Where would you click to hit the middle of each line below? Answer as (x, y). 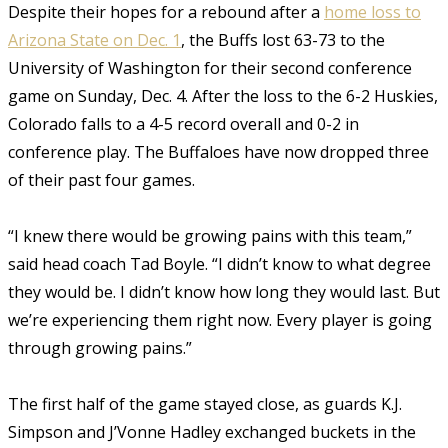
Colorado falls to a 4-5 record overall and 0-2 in (183, 123)
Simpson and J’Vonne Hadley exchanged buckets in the (212, 431)
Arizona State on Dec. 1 (94, 39)
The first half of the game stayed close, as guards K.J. (205, 403)
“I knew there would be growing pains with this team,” (210, 235)
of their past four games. (103, 179)
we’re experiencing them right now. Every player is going (220, 319)
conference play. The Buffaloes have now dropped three (218, 151)
